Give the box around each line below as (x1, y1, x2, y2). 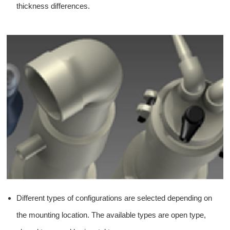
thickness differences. (16, 1, 90, 10)
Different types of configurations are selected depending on (16, 193, 213, 202)
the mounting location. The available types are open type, (16, 210, 206, 219)
